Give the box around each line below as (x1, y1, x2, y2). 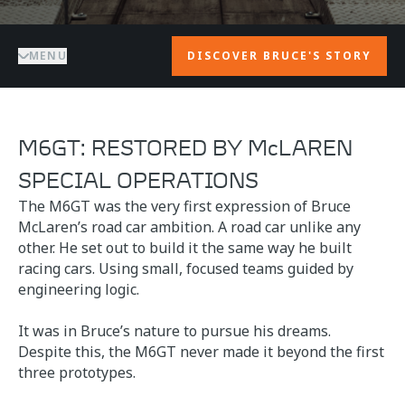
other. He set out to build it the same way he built (18, 238, 352, 258)
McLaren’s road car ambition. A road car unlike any (18, 217, 361, 237)
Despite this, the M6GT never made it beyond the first (18, 342, 384, 362)
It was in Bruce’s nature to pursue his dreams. (18, 321, 331, 341)
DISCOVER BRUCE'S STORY (187, 48, 372, 63)
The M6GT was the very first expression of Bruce (18, 196, 351, 216)
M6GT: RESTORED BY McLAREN (18, 133, 353, 162)
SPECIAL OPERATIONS (18, 165, 259, 194)
